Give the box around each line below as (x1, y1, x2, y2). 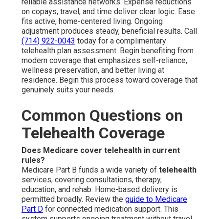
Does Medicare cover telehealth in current (22, 145, 180, 155)
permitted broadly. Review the (22, 194, 125, 204)
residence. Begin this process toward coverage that (22, 75, 197, 85)
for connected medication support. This (43, 204, 178, 214)
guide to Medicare (125, 194, 187, 204)
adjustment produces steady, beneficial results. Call (22, 26, 197, 36)
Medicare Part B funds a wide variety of (22, 165, 159, 175)
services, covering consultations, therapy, (22, 175, 162, 184)
